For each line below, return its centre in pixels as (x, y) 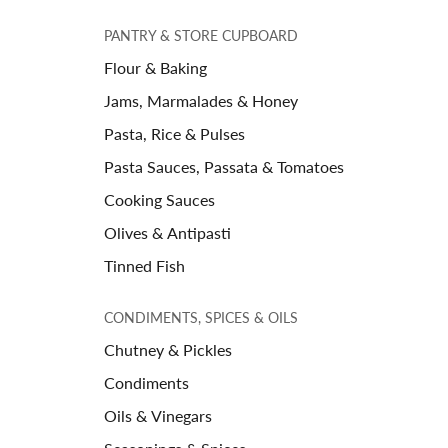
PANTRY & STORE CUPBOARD (201, 35)
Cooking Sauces (159, 199)
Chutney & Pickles (168, 349)
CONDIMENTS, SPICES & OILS (201, 317)
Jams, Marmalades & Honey (201, 100)
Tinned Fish (144, 265)
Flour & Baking (155, 67)
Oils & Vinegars (158, 415)
